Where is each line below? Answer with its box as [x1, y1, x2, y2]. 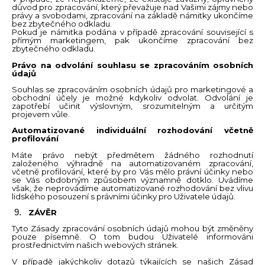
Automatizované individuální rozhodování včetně [12, 125, 253, 135]
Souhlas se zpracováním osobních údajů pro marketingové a [12, 85, 253, 95]
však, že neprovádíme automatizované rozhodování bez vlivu [12, 183, 253, 193]
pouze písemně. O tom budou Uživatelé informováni [12, 232, 253, 242]
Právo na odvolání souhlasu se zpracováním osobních [12, 60, 253, 70]
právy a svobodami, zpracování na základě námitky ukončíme [12, 11, 253, 21]
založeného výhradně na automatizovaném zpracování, [12, 158, 253, 168]
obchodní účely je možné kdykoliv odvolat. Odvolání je [12, 93, 253, 103]
